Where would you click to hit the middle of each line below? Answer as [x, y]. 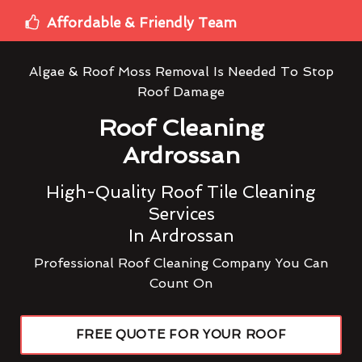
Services [181, 213]
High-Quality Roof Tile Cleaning [181, 192]
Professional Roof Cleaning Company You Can [181, 263]
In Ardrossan [181, 235]
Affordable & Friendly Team [142, 22]
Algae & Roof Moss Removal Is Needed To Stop [181, 71]
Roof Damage [181, 91]
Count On [181, 283]
